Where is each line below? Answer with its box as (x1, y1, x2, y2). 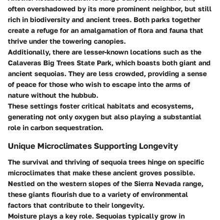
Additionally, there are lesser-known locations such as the (8, 48, 201, 56)
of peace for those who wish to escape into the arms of (8, 80, 190, 89)
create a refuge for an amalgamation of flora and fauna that (8, 26, 203, 35)
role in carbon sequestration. (8, 123, 103, 132)
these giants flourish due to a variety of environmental (8, 190, 188, 198)
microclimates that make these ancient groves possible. (8, 168, 195, 177)
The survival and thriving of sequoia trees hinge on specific (8, 157, 204, 166)
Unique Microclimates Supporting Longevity (8, 141, 178, 151)
